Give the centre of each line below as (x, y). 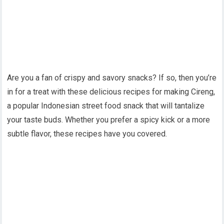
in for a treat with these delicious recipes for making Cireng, (111, 91)
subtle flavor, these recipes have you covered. (87, 133)
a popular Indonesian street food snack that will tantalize (106, 105)
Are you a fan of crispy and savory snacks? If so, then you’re (112, 77)
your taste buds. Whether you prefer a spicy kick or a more (109, 119)
